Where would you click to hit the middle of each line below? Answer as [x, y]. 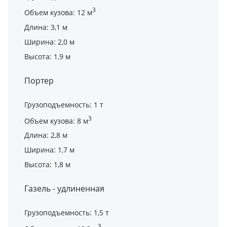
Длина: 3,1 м [46, 27]
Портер [39, 80]
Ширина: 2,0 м [49, 42]
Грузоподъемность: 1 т [64, 104]
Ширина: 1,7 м [49, 150]
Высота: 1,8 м [47, 165]
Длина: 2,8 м [46, 135]
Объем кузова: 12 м [58, 12]
